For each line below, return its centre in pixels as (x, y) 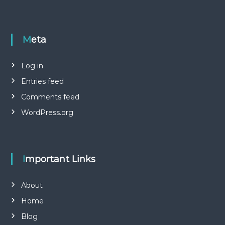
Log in (32, 66)
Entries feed (42, 81)
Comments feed (50, 97)
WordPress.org (47, 113)
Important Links (60, 159)
